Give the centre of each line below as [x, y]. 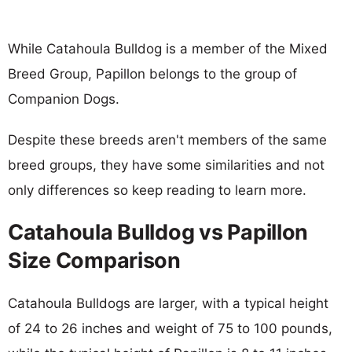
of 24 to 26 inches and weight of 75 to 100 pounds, [170, 328]
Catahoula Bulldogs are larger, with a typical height [168, 303]
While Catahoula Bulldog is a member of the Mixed [168, 48]
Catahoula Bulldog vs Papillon [158, 232]
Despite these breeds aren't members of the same [167, 139]
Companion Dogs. [64, 99]
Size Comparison [94, 260]
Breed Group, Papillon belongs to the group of [152, 73]
